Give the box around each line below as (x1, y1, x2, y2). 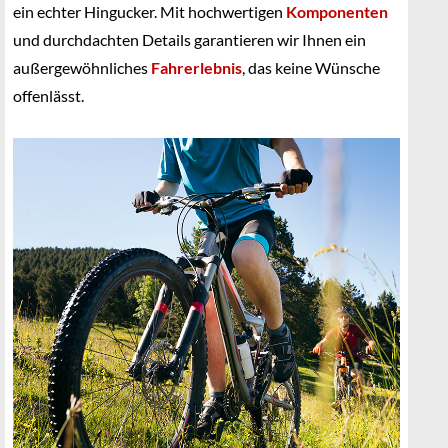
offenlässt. (13, 86, 84, 105)
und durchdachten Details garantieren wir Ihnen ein (13, 30, 366, 49)
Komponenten (286, 2, 388, 21)
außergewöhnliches (13, 58, 151, 77)
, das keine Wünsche (242, 58, 380, 77)
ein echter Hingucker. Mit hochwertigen (13, 2, 286, 21)
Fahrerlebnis (151, 58, 242, 77)
